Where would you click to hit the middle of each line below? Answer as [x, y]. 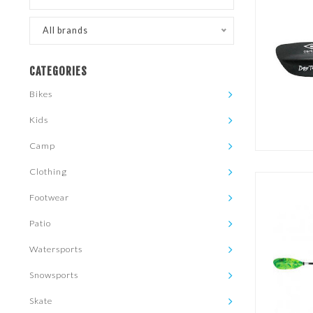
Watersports [56, 249]
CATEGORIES [58, 71]
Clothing [48, 172]
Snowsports [54, 275]
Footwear [49, 197]
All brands [65, 30]
